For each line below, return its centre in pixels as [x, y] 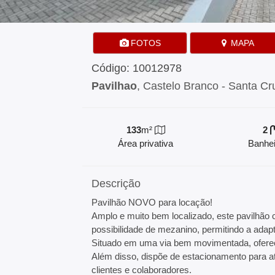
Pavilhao [114, 86]
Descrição [116, 184]
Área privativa [145, 143]
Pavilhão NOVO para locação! [152, 202]
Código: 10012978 [137, 68]
